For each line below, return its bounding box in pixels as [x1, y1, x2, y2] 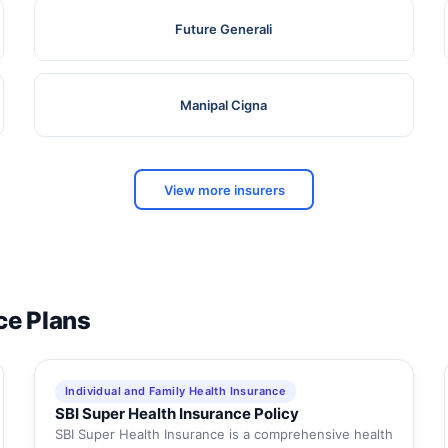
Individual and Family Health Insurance [64, 384, 287, 399]
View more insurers [163, 181, 285, 198]
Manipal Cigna [180, 97, 268, 114]
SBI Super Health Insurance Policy [54, 404, 299, 424]
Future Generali [175, 21, 273, 38]
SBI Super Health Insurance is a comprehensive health [54, 426, 393, 443]
